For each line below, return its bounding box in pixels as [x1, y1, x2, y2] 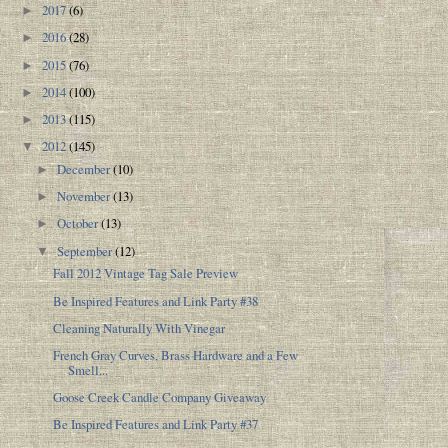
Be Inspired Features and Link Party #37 [53, 415, 259, 434]
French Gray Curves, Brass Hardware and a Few [53, 345, 299, 364]
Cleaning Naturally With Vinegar [53, 318, 226, 337]
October [57, 214, 102, 233]
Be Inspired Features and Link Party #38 [53, 291, 259, 310]
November [57, 187, 114, 206]
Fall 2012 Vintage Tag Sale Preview [53, 264, 239, 283]
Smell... [68, 360, 109, 379]
